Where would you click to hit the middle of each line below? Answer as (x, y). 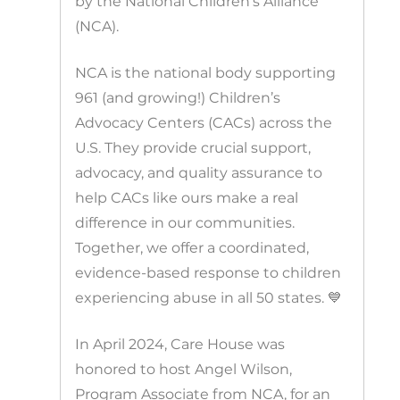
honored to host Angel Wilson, (184, 369)
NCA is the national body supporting (206, 72)
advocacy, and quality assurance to (199, 172)
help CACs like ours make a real (187, 197)
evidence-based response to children (208, 272)
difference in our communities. (185, 222)
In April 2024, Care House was (180, 344)
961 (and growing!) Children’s (178, 97)
